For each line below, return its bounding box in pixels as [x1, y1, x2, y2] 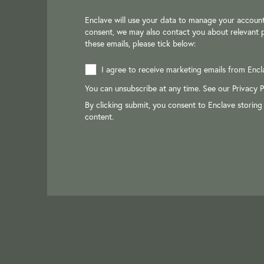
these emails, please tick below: [85, 38, 196, 49]
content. [85, 111, 114, 122]
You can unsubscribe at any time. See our [85, 82, 232, 94]
